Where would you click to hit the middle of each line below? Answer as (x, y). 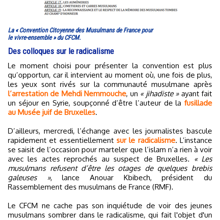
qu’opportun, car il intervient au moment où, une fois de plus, (110, 75)
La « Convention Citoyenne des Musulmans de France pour (80, 30)
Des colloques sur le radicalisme (61, 51)
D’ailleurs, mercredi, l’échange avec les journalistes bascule (110, 131)
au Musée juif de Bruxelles (52, 112)
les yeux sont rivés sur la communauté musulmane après (110, 84)
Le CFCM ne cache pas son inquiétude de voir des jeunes (110, 205)
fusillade (198, 103)
